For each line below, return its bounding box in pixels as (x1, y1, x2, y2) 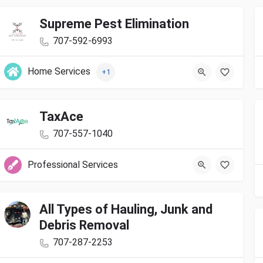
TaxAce (39, 109, 83, 124)
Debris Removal (39, 218, 129, 233)
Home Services (28, 66, 90, 77)
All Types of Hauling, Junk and (39, 202, 213, 217)
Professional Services (28, 159, 118, 171)
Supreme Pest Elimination (39, 16, 189, 32)
